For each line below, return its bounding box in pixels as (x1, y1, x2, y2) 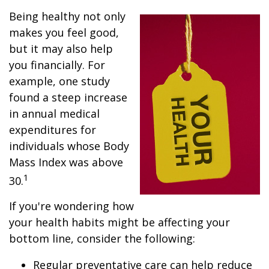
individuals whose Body (9, 139, 129, 153)
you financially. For (9, 58, 105, 72)
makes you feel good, (9, 25, 119, 40)
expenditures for (9, 122, 96, 137)
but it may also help (9, 41, 113, 56)
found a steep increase (9, 90, 127, 104)
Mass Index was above (9, 155, 123, 169)
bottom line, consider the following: (9, 231, 195, 246)
